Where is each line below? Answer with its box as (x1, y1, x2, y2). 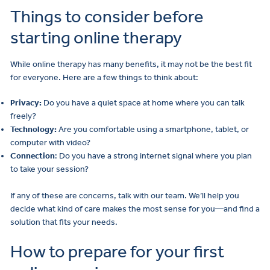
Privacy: (10, 97, 42, 108)
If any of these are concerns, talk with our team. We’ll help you (10, 190, 239, 201)
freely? (10, 110, 36, 121)
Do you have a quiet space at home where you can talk (42, 97, 245, 108)
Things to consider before (10, 6, 204, 28)
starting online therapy (10, 27, 182, 49)
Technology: (10, 124, 57, 134)
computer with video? (10, 137, 90, 148)
